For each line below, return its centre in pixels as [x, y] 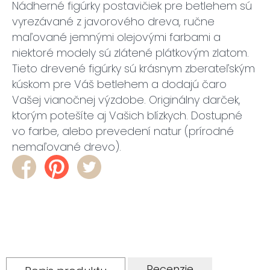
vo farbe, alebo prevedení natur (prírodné [123, 131]
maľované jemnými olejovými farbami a [116, 37]
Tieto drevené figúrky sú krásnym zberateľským [133, 68]
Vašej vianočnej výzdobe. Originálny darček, [126, 100]
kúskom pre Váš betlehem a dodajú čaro [119, 84]
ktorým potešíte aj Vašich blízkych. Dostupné [127, 115]
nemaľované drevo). [67, 147]
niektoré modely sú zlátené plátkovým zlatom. [130, 53]
